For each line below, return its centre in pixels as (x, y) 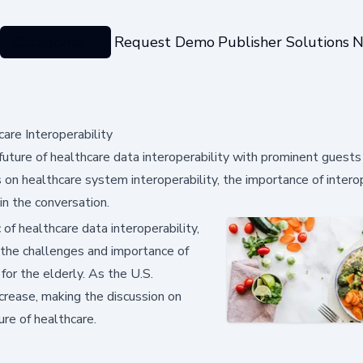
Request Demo (164, 42)
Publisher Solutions (283, 42)
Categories (49, 42)
